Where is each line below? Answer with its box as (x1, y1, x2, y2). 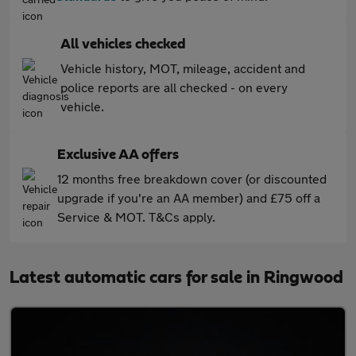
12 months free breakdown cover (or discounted (57, 171, 327, 186)
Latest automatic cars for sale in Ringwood (10, 269, 343, 286)
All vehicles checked (60, 37, 186, 52)
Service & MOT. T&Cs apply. (57, 209, 215, 224)
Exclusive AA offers (57, 148, 179, 162)
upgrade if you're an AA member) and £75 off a (57, 190, 320, 205)
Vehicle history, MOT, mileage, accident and (60, 60, 305, 75)
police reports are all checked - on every (60, 79, 288, 95)
